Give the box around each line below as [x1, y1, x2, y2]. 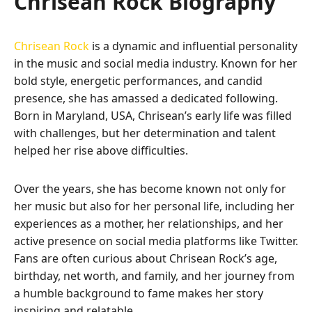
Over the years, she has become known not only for [14, 181, 286, 197]
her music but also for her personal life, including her [14, 198, 295, 214]
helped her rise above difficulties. [14, 143, 188, 159]
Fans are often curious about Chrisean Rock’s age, [14, 251, 277, 267]
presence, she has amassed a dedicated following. [14, 91, 278, 107]
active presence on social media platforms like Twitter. [14, 233, 298, 249]
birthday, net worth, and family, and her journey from [14, 268, 295, 284]
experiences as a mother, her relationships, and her [14, 216, 283, 232]
